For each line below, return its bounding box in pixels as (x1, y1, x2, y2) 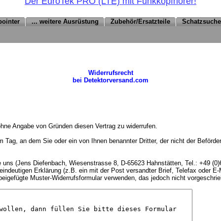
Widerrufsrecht (88, 69, 133, 77)
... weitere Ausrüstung (32, 18, 99, 25)
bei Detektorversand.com (73, 76, 148, 84)
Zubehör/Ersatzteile (110, 18, 170, 25)
